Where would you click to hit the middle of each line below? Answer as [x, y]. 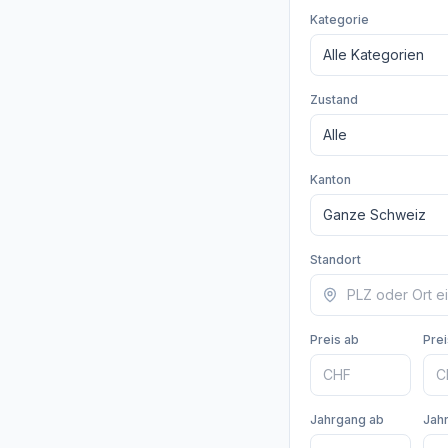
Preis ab [334, 339]
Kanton [330, 179]
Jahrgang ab [346, 419]
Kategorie [339, 19]
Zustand [333, 99]
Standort [335, 259]
